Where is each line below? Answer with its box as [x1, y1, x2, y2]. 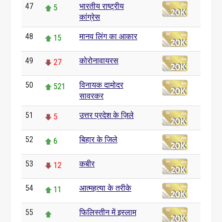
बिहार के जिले [79, 135, 117, 144]
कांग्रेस [79, 12, 100, 22]
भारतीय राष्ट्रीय [79, 1, 124, 11]
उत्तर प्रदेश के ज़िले [79, 111, 134, 120]
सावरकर [79, 91, 104, 101]
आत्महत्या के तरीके [79, 183, 131, 193]
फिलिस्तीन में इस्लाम [79, 208, 136, 217]
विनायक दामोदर [79, 80, 123, 90]
